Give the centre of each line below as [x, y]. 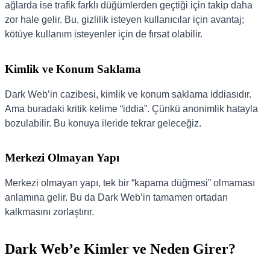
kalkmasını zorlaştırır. [49, 212]
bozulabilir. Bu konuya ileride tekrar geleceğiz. [103, 123]
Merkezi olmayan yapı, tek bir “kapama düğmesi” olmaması [130, 183]
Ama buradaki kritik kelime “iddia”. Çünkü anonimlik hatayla [131, 108]
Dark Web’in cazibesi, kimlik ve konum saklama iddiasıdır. [128, 94]
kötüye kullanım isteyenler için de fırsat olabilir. [104, 34]
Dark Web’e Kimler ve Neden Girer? [120, 249]
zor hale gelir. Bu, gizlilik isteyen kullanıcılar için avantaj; [124, 20]
